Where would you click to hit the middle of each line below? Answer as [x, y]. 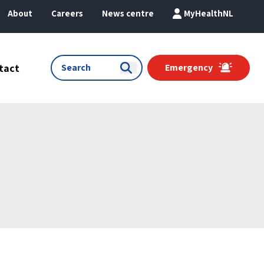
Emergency [189, 68]
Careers [67, 13]
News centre [128, 13]
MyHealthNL [209, 13]
